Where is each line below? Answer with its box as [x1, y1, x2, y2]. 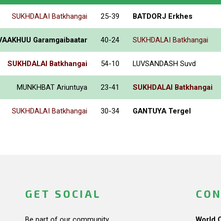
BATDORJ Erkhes [133, 11, 192, 21]
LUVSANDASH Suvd [133, 59, 196, 68]
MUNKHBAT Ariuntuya [17, 82, 87, 92]
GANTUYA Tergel [133, 106, 191, 115]
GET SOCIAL [25, 187, 101, 200]
